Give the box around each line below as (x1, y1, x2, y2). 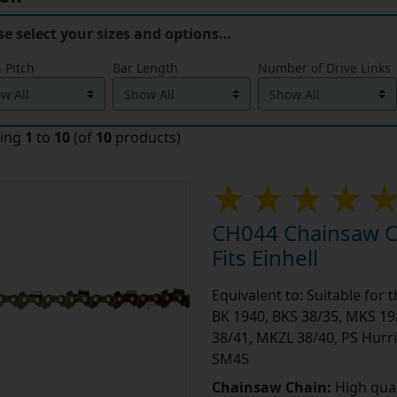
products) (112, 128, 181, 148)
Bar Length (113, 59, 179, 77)
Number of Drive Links (258, 59, 392, 77)
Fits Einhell (211, 243, 318, 273)
